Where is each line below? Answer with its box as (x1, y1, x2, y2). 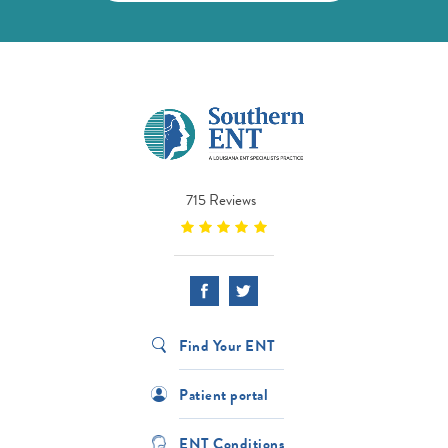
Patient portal (179, 383, 268, 406)
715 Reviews (186, 189, 256, 212)
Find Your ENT (179, 334, 276, 357)
